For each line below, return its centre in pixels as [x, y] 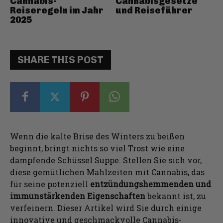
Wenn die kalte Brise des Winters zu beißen [97, 136]
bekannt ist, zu [176, 196]
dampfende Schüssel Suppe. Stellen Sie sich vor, [106, 160]
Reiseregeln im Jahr [57, 10]
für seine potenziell [49, 184]
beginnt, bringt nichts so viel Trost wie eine [97, 148]
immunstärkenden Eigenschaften [78, 196]
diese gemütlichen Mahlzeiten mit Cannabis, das [107, 172]
